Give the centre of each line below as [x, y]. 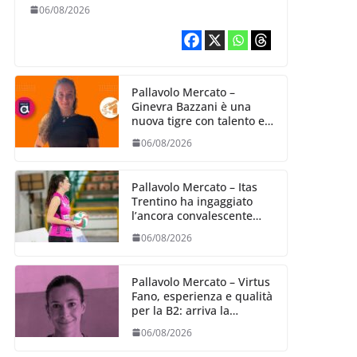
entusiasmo [162, 135]
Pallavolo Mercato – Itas [194, 186]
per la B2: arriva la [180, 310]
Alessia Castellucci [180, 339]
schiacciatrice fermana [192, 324]
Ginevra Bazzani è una [191, 106]
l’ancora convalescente [192, 215]
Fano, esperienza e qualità [202, 296]
